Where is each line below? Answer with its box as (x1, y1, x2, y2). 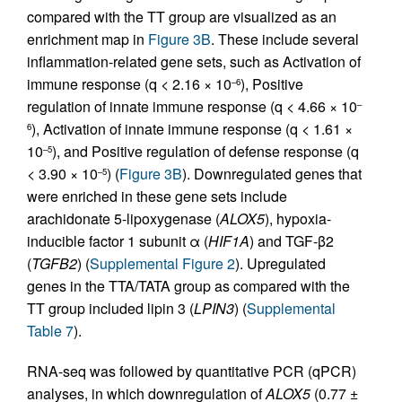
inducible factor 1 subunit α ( (27, 231, 208, 251)
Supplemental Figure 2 (90, 253, 235, 274)
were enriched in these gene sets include (27, 186, 287, 206)
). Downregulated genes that (182, 163, 362, 184)
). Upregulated (235, 253, 326, 274)
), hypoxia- (265, 208, 331, 229)
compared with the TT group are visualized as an (27, 6, 336, 27)
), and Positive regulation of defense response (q (52, 141, 359, 162)
